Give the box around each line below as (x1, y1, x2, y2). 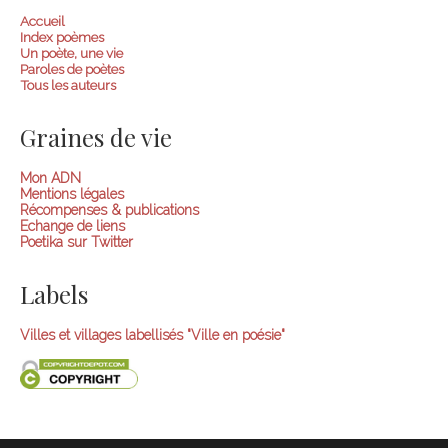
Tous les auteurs (20, 77, 116, 94)
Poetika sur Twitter (20, 234, 133, 251)
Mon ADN (20, 170, 81, 187)
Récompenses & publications (20, 202, 199, 219)
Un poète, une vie (20, 45, 123, 62)
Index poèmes (20, 29, 104, 46)
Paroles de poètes (20, 61, 124, 78)
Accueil (20, 13, 65, 30)
